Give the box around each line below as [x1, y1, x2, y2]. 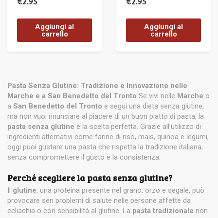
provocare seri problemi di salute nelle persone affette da [7, 196, 191, 205]
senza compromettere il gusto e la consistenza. [7, 153, 161, 162]
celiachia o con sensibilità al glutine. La [7, 206, 132, 216]
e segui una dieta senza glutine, [102, 102, 204, 111]
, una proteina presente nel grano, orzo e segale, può [36, 186, 204, 195]
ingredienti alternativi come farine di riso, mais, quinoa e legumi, [7, 132, 209, 142]
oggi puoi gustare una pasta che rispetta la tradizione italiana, [7, 143, 203, 152]
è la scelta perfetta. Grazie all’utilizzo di [74, 122, 201, 131]
